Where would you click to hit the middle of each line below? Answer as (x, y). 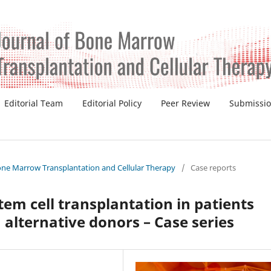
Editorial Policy (112, 103)
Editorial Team (34, 103)
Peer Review (185, 103)
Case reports (213, 168)
